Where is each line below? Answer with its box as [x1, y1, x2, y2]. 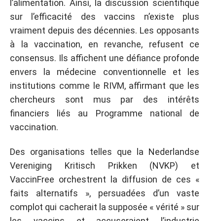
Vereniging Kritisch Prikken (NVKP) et [10, 160, 199, 171]
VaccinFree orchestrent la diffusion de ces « [10, 174, 199, 184]
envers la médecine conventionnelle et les [10, 66, 199, 77]
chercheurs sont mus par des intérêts [10, 94, 199, 105]
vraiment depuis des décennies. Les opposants [10, 25, 199, 36]
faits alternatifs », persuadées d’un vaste [10, 188, 199, 198]
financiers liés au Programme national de [10, 108, 199, 118]
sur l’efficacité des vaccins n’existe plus [10, 11, 199, 22]
